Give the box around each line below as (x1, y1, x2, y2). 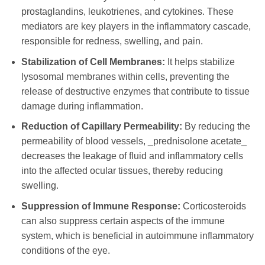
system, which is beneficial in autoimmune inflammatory (21, 230, 254, 241)
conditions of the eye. (21, 245, 110, 256)
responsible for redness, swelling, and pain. (21, 35, 203, 46)
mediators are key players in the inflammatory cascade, (21, 21, 251, 31)
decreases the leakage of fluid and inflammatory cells (21, 151, 243, 161)
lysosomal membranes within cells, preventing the (21, 71, 230, 82)
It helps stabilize (164, 56, 235, 67)
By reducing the (182, 121, 250, 132)
